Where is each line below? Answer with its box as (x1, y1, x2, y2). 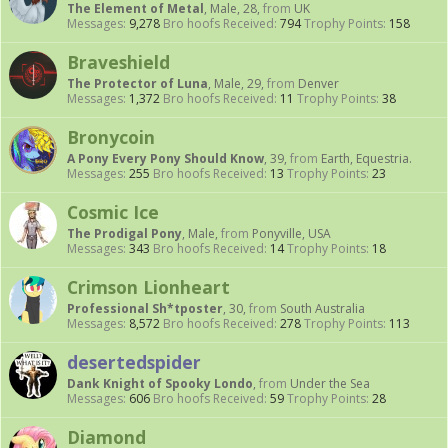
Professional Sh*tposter (67, 300, 223, 317)
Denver (298, 75, 339, 92)
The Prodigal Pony (67, 225, 182, 242)
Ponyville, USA (252, 225, 331, 242)
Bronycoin (67, 125, 155, 149)
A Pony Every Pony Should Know (67, 150, 264, 167)
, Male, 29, (208, 75, 267, 92)
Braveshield (67, 50, 170, 74)
